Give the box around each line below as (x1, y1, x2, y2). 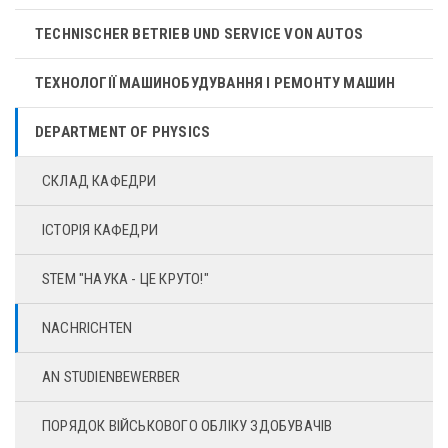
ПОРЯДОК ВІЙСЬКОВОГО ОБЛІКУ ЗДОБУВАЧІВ (42, 416, 333, 435)
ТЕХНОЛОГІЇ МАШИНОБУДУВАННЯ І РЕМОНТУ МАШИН (35, 73, 396, 92)
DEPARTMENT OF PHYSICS (35, 122, 211, 141)
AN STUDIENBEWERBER (42, 367, 181, 386)
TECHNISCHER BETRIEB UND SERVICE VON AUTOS (35, 24, 364, 43)
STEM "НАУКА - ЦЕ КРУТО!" (42, 269, 209, 288)
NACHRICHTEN (42, 318, 133, 337)
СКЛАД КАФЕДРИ (42, 171, 157, 190)
